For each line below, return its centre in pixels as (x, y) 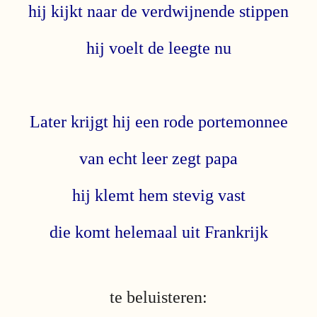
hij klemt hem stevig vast (158, 195)
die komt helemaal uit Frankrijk (158, 232)
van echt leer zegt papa (158, 158)
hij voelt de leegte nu (158, 48)
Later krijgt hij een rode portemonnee (158, 121)
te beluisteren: (158, 297)
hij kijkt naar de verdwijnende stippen (158, 11)
